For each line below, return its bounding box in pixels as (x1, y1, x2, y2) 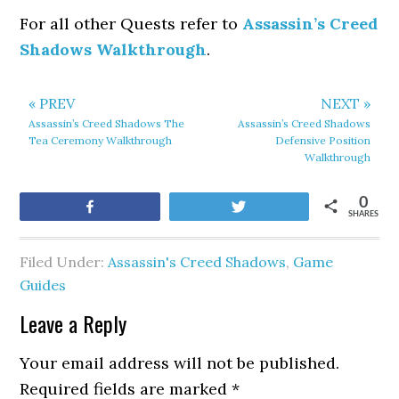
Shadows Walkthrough (20, 39, 208, 60)
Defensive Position (274, 134, 370, 147)
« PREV (28, 94, 76, 112)
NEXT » (320, 94, 370, 112)
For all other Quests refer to (20, 13, 243, 34)
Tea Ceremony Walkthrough (28, 134, 173, 147)
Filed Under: (20, 253, 109, 271)
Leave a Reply (20, 307, 127, 339)
